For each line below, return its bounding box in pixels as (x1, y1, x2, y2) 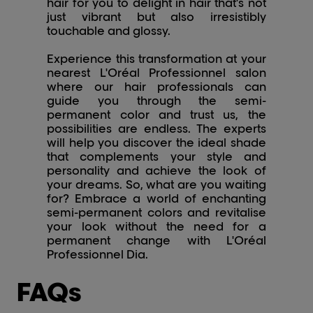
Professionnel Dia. (47, 247, 149, 262)
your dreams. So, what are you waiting (47, 177, 266, 192)
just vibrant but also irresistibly (47, 10, 266, 24)
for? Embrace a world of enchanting (47, 191, 266, 206)
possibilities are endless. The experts (47, 122, 266, 136)
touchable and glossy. (47, 24, 171, 38)
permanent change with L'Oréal (47, 233, 266, 248)
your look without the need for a (47, 219, 266, 234)
